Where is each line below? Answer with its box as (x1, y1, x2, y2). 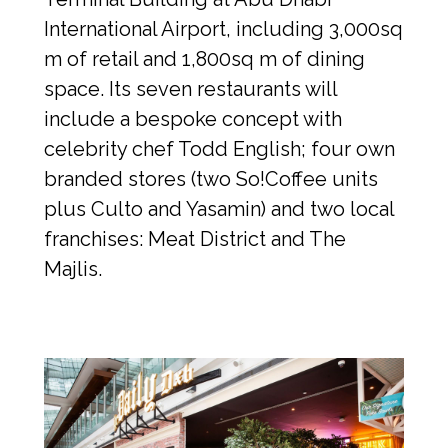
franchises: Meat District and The (44, 227, 346, 252)
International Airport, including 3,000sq (44, 17, 403, 42)
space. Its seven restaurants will (44, 77, 337, 102)
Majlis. (44, 257, 102, 282)
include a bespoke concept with (44, 107, 342, 132)
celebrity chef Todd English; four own (44, 137, 395, 162)
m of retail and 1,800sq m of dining (44, 47, 365, 72)
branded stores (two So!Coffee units (44, 167, 378, 192)
